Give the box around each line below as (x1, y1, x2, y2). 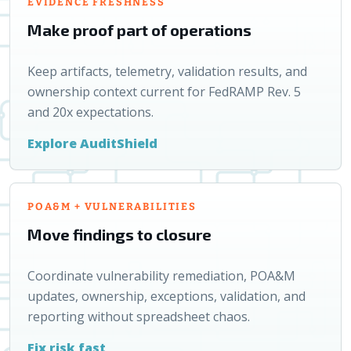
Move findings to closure (27, 225, 212, 244)
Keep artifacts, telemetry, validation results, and (27, 63, 307, 80)
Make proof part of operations (27, 20, 251, 39)
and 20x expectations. (27, 103, 154, 121)
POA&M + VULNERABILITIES (27, 201, 197, 212)
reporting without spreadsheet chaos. (27, 308, 250, 325)
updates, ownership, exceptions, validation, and (27, 288, 306, 305)
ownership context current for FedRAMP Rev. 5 (27, 83, 301, 100)
